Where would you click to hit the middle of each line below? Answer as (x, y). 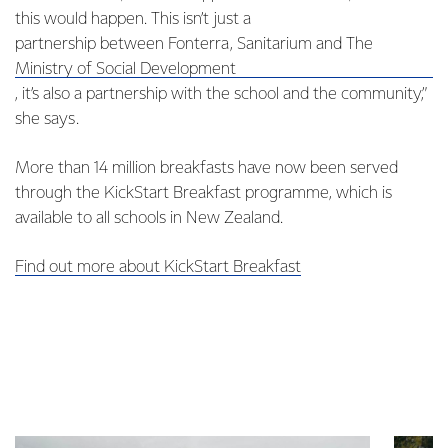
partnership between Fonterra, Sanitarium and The (194, 44)
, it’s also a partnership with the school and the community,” (221, 94)
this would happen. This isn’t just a (135, 19)
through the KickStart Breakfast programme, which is (203, 193)
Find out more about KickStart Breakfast (158, 267)
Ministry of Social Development (125, 69)
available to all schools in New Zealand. (149, 218)
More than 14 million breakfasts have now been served (206, 168)
